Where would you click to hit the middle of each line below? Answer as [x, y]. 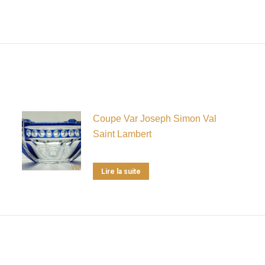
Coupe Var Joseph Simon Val [154, 118]
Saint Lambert [122, 134]
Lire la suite [121, 171]
